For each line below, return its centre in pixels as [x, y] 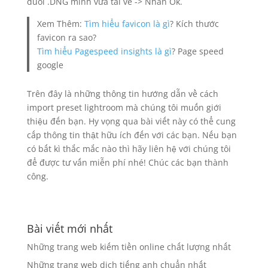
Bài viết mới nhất [69, 228]
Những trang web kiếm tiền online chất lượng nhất [129, 246]
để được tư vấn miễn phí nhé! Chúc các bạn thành [127, 162]
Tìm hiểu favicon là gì [127, 24]
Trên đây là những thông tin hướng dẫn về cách [122, 93]
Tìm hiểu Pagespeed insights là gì [105, 51]
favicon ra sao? [67, 37]
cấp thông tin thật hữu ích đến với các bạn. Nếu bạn [132, 135]
